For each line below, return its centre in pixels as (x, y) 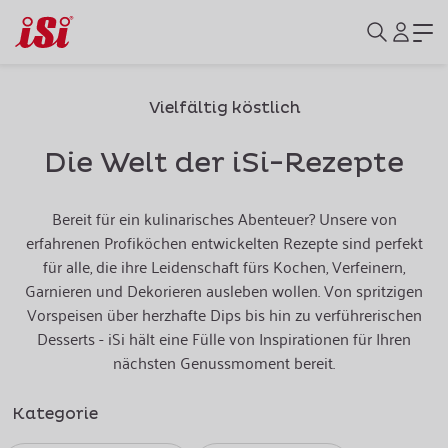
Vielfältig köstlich (224, 108)
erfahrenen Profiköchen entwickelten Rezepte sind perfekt (224, 242)
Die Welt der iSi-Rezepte (224, 163)
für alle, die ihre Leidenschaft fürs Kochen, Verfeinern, (224, 266)
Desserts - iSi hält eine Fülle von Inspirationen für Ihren (224, 338)
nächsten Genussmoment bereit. (224, 362)
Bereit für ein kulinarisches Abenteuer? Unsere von (224, 218)
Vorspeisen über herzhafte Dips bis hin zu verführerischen (224, 314)
